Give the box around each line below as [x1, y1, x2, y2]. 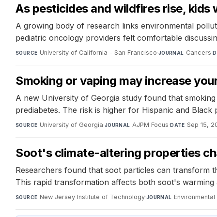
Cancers [186, 49, 212, 57]
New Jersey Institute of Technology [39, 193, 145, 201]
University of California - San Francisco [39, 49, 157, 57]
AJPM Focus [132, 121, 169, 129]
